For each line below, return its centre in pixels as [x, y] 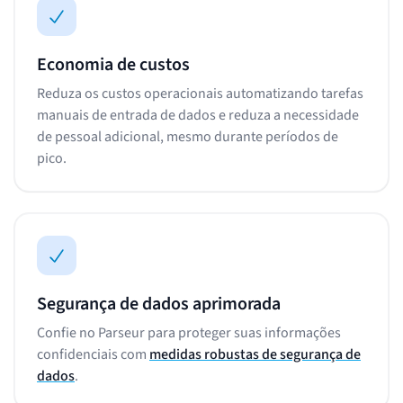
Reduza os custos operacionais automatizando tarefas [200, 93]
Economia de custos [113, 64]
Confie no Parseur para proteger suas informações [189, 332]
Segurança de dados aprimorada [159, 304]
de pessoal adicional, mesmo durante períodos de [188, 136]
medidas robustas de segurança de [255, 354]
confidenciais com [93, 354]
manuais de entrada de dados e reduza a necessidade [198, 115]
